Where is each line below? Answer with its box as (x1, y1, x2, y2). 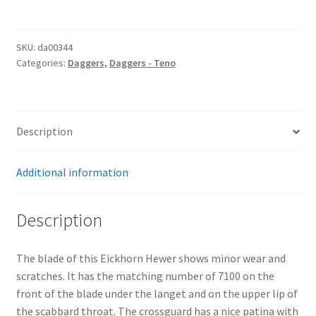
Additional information (16, 165, 128, 180)
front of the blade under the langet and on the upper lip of (16, 286, 298, 300)
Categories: (16, 56, 68, 69)
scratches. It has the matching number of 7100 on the (16, 268, 274, 283)
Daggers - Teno (109, 56, 176, 69)
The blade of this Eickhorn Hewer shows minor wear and (16, 250, 286, 265)
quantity (15, 20, 56, 35)
